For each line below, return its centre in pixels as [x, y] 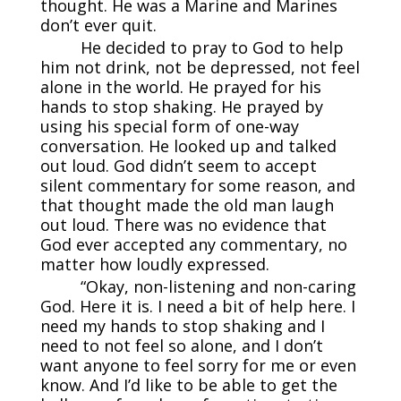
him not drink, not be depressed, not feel [200, 67]
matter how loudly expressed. [154, 264]
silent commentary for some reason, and [197, 185]
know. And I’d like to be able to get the [188, 384]
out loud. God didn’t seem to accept [178, 165]
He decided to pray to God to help [212, 47]
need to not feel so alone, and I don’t [181, 345]
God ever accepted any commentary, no [193, 244]
